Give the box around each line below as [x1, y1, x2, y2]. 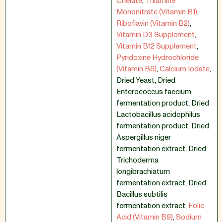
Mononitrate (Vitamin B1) [116, 7, 197, 17]
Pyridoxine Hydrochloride [116, 53, 199, 63]
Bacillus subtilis [116, 189, 167, 200]
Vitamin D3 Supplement [116, 30, 195, 40]
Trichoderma [116, 155, 159, 166]
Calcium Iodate [160, 64, 210, 74]
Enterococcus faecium [116, 87, 191, 97]
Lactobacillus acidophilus [116, 110, 200, 120]
